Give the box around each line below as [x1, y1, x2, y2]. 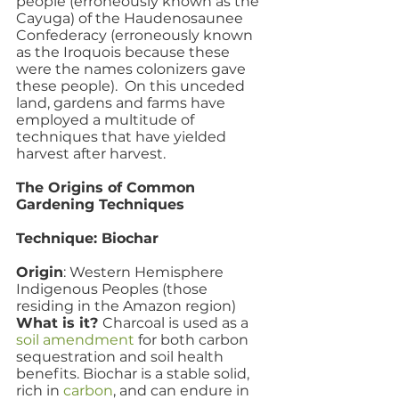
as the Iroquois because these [16, 44, 233, 61]
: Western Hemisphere [63, 264, 227, 281]
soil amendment [16, 331, 134, 348]
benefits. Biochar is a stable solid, [16, 365, 253, 382]
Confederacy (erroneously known [16, 27, 256, 44]
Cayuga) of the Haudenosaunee [16, 10, 247, 27]
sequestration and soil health [16, 348, 227, 365]
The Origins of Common [16, 179, 199, 196]
